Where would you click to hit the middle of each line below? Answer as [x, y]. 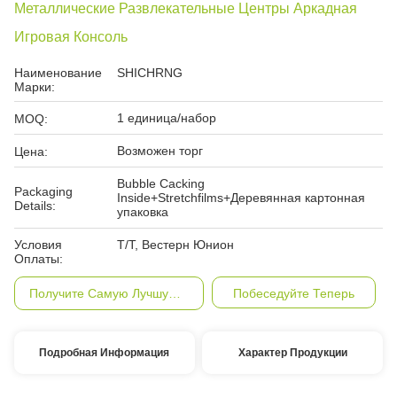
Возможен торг [160, 151]
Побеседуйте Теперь [293, 293]
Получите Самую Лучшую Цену [175, 293]
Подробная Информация [105, 353]
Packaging [43, 191]
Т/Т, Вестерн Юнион [175, 245]
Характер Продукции [292, 353]
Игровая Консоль [71, 37]
